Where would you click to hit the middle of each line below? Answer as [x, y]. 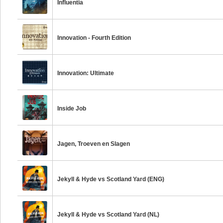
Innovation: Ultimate [86, 73]
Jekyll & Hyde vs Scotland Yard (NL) [109, 215]
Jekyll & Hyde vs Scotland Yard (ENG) [111, 179]
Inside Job [72, 109]
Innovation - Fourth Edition [94, 38]
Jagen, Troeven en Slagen [94, 144]
